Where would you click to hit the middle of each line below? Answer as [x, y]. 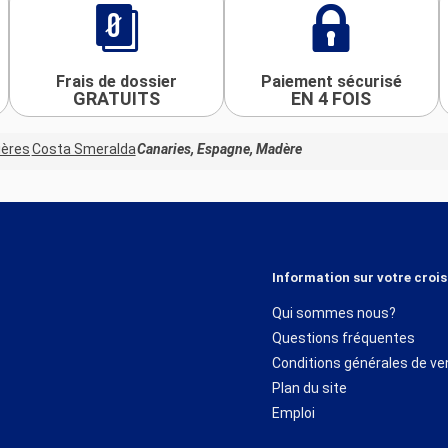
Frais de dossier [117, 81]
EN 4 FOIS [331, 98]
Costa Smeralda [83, 149]
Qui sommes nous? [334, 312]
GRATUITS [117, 98]
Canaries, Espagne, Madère [220, 149]
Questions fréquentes [343, 337]
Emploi [293, 412]
